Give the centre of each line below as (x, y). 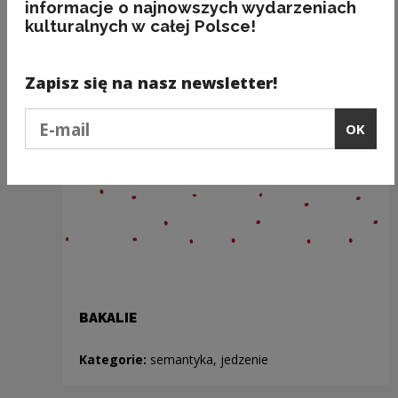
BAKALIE (107, 318)
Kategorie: (114, 359)
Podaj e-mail (62, 118)
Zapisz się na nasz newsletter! (151, 83)
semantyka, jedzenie (209, 359)
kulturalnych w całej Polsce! (140, 26)
